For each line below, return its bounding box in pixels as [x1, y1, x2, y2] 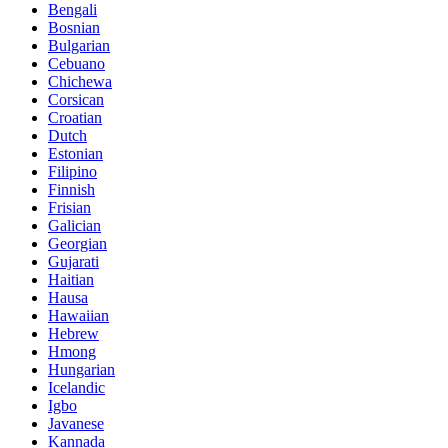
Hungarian [48, 360, 115, 378]
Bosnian [48, 18, 100, 36]
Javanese [48, 414, 104, 432]
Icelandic [48, 378, 105, 396]
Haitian [48, 270, 94, 288]
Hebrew [48, 324, 99, 342]
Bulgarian [48, 36, 110, 54]
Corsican [48, 90, 104, 108]
